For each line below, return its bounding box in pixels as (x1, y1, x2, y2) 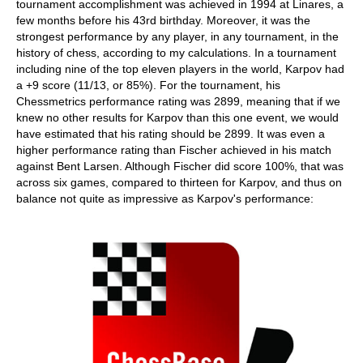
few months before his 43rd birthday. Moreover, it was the (16, 14, 310, 27)
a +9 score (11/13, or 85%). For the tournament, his (16, 79, 280, 92)
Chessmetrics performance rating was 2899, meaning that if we (16, 95, 340, 108)
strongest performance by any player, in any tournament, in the (16, 30, 339, 43)
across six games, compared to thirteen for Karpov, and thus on (16, 176, 342, 189)
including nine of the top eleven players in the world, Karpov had (16, 62, 344, 75)
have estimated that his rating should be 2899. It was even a (16, 127, 325, 140)
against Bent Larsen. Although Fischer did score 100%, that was (16, 160, 344, 173)
